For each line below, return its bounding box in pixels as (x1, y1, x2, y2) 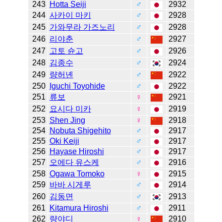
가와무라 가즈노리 (49, 23, 115, 32)
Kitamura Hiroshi (49, 204, 109, 213)
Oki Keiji (49, 137, 79, 146)
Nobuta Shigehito (49, 126, 111, 135)
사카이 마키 (49, 11, 91, 20)
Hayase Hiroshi (49, 147, 104, 156)
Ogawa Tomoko (49, 169, 105, 178)
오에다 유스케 (49, 158, 99, 167)
